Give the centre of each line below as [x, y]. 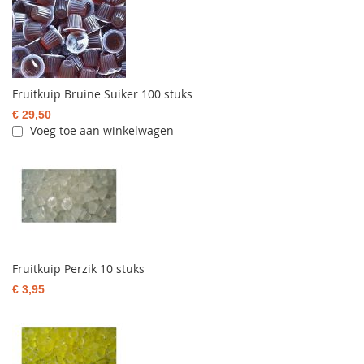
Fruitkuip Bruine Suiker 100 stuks [102, 94]
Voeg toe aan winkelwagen [102, 131]
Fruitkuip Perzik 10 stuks [78, 269]
